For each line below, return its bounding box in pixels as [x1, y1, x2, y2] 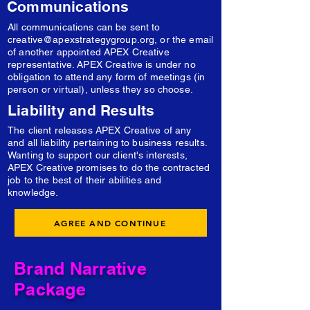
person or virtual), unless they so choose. [8, 84, 193, 95]
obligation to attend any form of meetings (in [8, 71, 206, 82]
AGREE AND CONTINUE [54, 217, 166, 228]
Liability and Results [8, 102, 155, 119]
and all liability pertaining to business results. [8, 137, 207, 148]
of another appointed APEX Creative [8, 46, 170, 57]
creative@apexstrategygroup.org [8, 34, 155, 45]
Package [14, 279, 86, 300]
